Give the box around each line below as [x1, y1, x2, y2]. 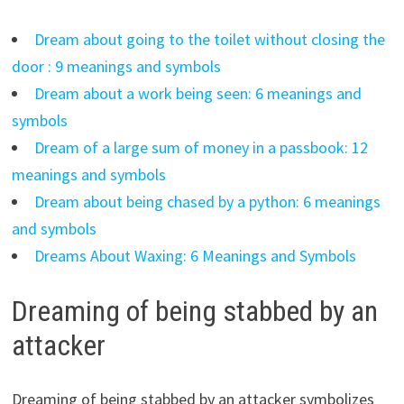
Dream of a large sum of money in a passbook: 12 [33, 136, 368, 158]
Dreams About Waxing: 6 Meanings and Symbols [33, 244, 356, 266]
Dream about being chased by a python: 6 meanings [33, 190, 381, 212]
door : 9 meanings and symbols [11, 55, 221, 77]
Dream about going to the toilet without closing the [33, 28, 385, 50]
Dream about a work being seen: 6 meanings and [33, 82, 362, 104]
